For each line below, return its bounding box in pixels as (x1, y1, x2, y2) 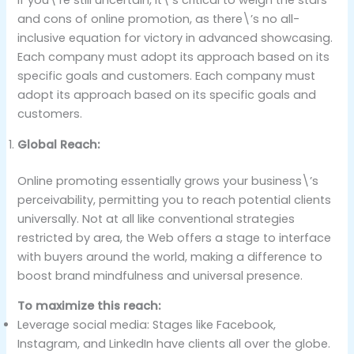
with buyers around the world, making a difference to (17, 248, 323, 265)
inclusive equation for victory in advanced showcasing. (17, 30, 333, 47)
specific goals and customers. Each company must (17, 68, 316, 85)
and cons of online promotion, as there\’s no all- (17, 11, 300, 28)
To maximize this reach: (17, 298, 161, 314)
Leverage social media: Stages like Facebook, (17, 317, 277, 333)
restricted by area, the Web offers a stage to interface (17, 229, 332, 246)
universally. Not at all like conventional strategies (17, 210, 296, 227)
